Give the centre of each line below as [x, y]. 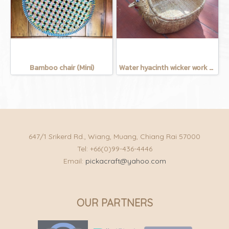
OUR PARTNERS [114, 203]
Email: [74, 161]
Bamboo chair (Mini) [62, 68]
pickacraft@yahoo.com [125, 161]
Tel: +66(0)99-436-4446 [114, 149]
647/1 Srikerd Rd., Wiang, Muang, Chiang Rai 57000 [114, 136]
